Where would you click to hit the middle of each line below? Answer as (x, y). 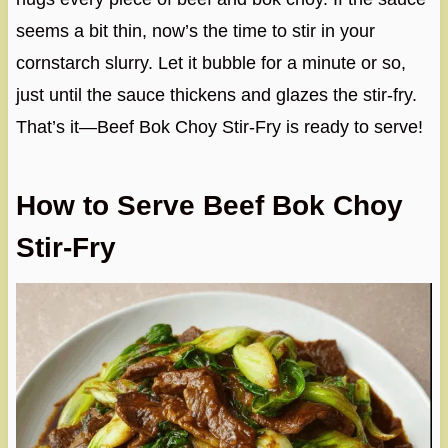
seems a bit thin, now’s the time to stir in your (195, 30)
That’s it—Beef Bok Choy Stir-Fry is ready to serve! (219, 126)
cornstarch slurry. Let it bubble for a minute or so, (210, 62)
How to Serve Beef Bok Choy (209, 205)
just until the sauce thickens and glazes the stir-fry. (216, 94)
